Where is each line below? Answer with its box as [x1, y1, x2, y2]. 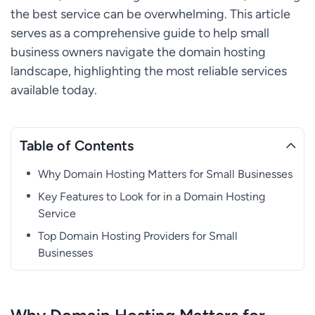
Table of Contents [20, 136, 134, 153]
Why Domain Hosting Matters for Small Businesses [38, 167, 293, 181]
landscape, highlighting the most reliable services [11, 63, 287, 78]
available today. [11, 82, 97, 97]
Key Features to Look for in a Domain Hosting [38, 189, 266, 203]
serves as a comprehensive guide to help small [11, 25, 269, 40]
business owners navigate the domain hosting [11, 44, 266, 59]
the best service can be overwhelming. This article [11, 6, 290, 21]
